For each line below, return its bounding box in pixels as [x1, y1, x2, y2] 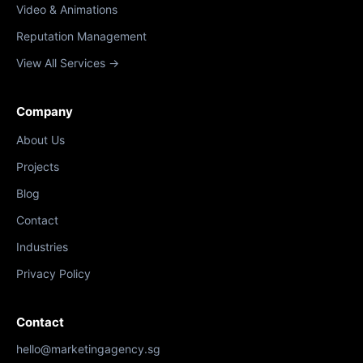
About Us [16, 132, 65, 147]
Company [16, 103, 73, 119]
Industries [16, 239, 68, 254]
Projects [16, 159, 59, 173]
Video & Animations [16, 2, 117, 16]
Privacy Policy [16, 266, 91, 280]
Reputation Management [16, 28, 147, 43]
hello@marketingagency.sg [16, 341, 160, 356]
